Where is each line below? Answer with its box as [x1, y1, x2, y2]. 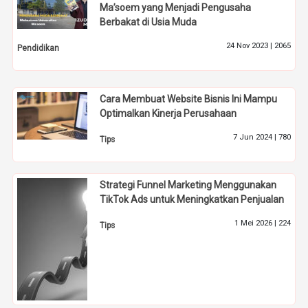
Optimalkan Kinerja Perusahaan [100, 107, 237, 119]
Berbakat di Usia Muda [100, 16, 197, 28]
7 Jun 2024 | [232, 132, 278, 142]
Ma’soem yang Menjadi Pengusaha [100, 2, 252, 14]
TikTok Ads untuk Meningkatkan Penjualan [100, 194, 285, 206]
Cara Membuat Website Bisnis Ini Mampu [100, 93, 278, 104]
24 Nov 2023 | [225, 41, 274, 51]
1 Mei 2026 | [234, 219, 278, 228]
